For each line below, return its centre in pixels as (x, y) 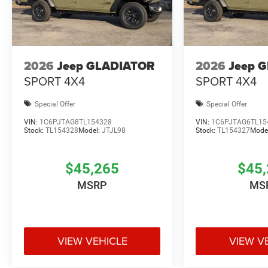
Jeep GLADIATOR (106, 66)
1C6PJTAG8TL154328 (76, 122)
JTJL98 (114, 131)
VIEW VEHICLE (92, 241)
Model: (90, 131)
